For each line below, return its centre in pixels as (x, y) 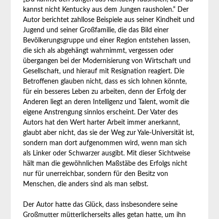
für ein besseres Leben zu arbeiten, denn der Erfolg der (105, 92)
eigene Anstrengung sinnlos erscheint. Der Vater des (101, 112)
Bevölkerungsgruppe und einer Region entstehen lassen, (107, 41)
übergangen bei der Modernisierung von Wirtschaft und (107, 61)
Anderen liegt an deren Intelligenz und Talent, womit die (106, 102)
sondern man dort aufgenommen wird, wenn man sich (105, 143)
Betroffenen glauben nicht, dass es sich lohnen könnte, (105, 82)
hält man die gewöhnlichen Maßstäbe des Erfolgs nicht (105, 164)
